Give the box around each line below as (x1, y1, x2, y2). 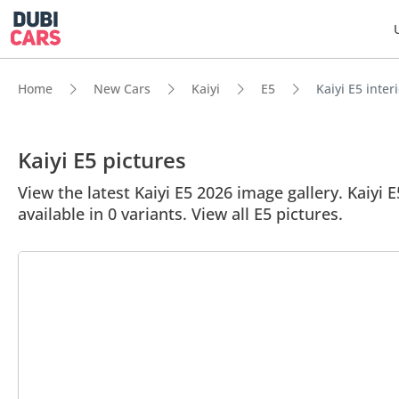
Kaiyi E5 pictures (18, 145, 186, 175)
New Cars (94, 80, 151, 97)
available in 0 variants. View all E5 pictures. (18, 203, 343, 224)
